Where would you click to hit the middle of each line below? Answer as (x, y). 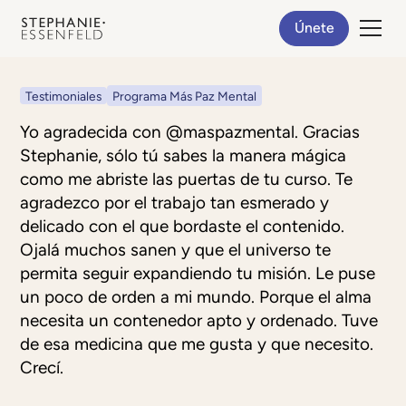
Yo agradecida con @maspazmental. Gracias (190, 132)
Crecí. (42, 368)
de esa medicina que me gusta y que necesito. (197, 344)
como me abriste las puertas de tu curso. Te (187, 179)
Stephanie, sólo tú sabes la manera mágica (184, 156)
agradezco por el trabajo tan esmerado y (175, 203)
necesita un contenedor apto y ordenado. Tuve (199, 321)
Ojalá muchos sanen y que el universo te (176, 250)
